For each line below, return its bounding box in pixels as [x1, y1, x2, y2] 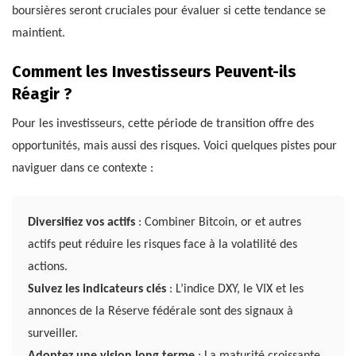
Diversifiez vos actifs [28, 216, 135, 230]
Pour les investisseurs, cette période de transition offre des [12, 118, 314, 131]
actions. [28, 261, 68, 274]
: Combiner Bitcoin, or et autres [135, 216, 301, 230]
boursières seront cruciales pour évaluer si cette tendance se [12, 5, 326, 18]
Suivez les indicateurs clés [28, 283, 166, 296]
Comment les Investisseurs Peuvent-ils [12, 62, 296, 82]
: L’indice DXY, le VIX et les [166, 283, 304, 296]
